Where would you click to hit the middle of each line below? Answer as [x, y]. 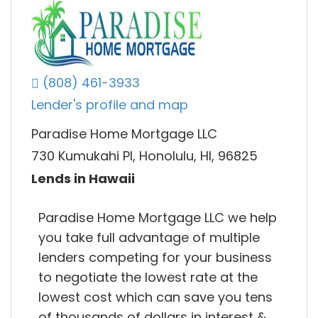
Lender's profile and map [110, 105]
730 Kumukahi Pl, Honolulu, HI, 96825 [144, 156]
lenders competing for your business [155, 257]
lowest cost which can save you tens [155, 297]
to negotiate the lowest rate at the [148, 277]
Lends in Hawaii [83, 178]
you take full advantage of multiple [149, 237]
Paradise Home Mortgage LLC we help [158, 217]
